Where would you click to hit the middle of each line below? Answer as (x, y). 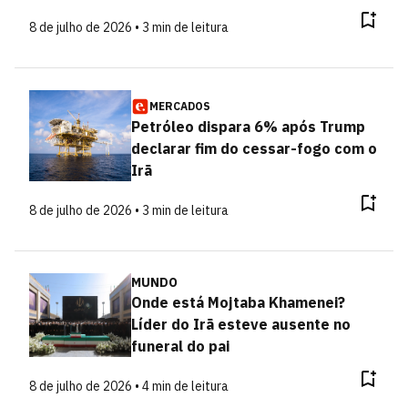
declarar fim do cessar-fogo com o (254, 148)
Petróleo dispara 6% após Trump (248, 127)
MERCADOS (179, 106)
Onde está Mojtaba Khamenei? (238, 302)
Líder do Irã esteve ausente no (240, 324)
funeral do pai (180, 346)
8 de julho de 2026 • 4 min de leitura (129, 386)
